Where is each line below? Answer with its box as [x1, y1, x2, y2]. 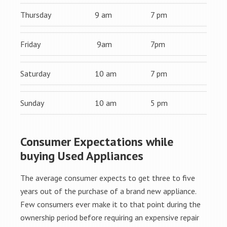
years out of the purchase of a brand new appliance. [20, 186, 196, 196]
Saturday [20, 68, 50, 79]
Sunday [20, 98, 44, 108]
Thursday [20, 10, 51, 20]
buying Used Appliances [20, 148, 143, 164]
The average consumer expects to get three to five [20, 173, 195, 183]
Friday [20, 39, 41, 49]
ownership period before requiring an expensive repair [20, 212, 199, 222]
